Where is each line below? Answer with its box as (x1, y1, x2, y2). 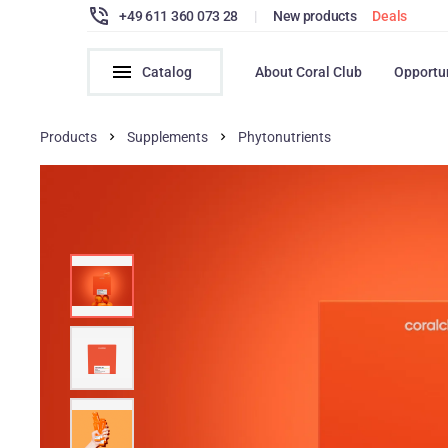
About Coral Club (255, 64, 363, 80)
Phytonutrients (238, 129, 332, 145)
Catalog (142, 64, 193, 80)
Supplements (127, 129, 209, 145)
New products (272, 7, 357, 24)
